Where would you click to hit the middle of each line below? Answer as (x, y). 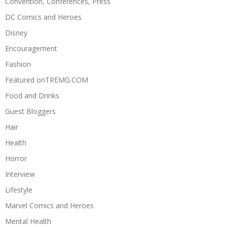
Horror (16, 158)
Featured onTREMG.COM (47, 80)
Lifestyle (19, 190)
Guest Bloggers (30, 111)
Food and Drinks (32, 95)
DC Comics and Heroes (43, 17)
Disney (16, 32)
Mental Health (28, 221)
